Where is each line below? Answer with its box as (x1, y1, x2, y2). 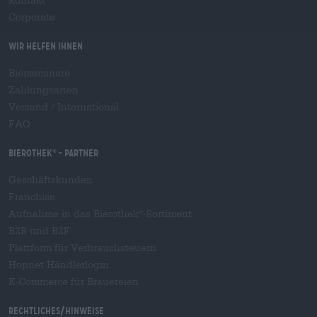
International (57, 101, 119, 113)
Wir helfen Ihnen (8, 40, 83, 52)
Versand (8, 101, 48, 113)
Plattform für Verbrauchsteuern (8, 242, 156, 254)
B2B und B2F (8, 225, 70, 237)
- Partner (57, 147, 98, 159)
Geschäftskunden (8, 174, 93, 186)
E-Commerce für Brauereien (8, 276, 139, 288)
